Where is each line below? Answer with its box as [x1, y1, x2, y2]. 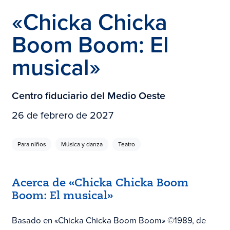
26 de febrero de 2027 [11, 107, 113, 123]
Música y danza [61, 139, 103, 149]
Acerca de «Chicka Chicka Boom [11, 178, 188, 189]
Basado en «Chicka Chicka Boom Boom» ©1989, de [11, 214, 206, 227]
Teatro [118, 139, 135, 149]
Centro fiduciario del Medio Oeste [11, 88, 165, 104]
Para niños [17, 139, 46, 149]
